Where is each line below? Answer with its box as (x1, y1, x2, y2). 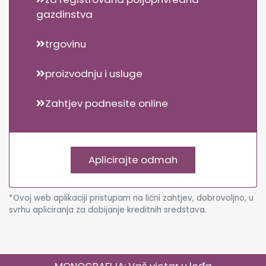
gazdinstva (36, 7, 93, 21)
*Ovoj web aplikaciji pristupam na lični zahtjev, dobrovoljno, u (9, 192, 254, 204)
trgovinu (45, 36, 86, 51)
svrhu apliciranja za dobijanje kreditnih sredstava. (9, 204, 207, 216)
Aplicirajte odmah (141, 152, 178, 167)
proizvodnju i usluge (45, 66, 142, 81)
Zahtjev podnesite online (45, 96, 168, 110)
